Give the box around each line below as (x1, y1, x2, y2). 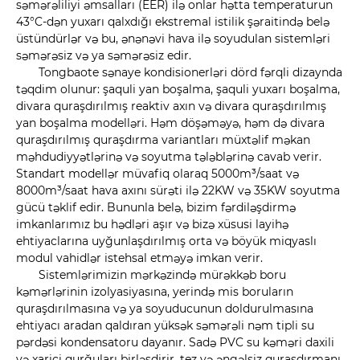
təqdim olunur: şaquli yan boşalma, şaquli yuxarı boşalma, (16, 82, 340, 97)
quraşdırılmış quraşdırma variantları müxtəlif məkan (16, 133, 310, 148)
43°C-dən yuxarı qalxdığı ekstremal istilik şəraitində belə (16, 14, 329, 30)
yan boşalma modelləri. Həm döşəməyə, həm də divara (16, 116, 325, 131)
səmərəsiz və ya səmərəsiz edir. (16, 48, 191, 63)
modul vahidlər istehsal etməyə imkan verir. (16, 251, 263, 266)
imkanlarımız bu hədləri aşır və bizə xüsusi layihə (16, 217, 288, 232)
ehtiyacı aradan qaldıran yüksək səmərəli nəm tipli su (16, 318, 314, 333)
